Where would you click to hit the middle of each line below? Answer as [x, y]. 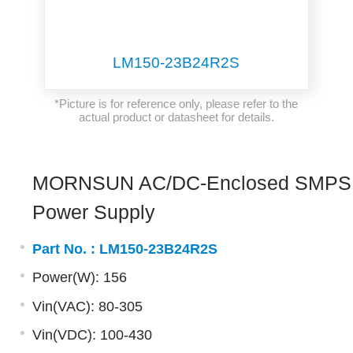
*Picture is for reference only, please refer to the [176, 103]
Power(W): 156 [79, 278]
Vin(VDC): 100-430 [92, 334]
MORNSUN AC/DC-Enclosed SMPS [191, 183]
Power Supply [93, 212]
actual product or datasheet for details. [176, 117]
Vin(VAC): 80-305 [87, 306]
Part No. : [65, 249]
